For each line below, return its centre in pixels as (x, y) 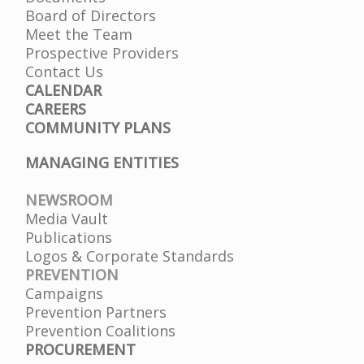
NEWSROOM (69, 199)
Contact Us (65, 71)
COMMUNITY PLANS (98, 127)
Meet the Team (79, 34)
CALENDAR (64, 90)
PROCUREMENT (81, 349)
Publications (69, 237)
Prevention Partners (96, 312)
